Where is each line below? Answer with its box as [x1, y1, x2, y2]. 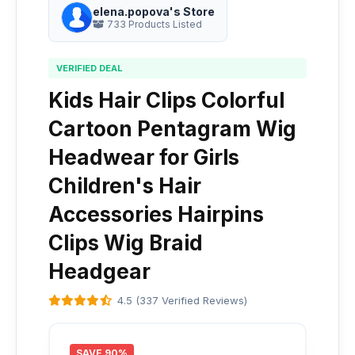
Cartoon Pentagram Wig [48, 116, 296, 141]
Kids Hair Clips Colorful [48, 88, 284, 113]
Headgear [48, 259, 151, 284]
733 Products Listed [105, 18, 202, 30]
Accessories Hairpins [48, 202, 264, 227]
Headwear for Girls [48, 145, 239, 170]
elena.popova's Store [93, 5, 215, 18]
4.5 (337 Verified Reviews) [117, 294, 247, 307]
